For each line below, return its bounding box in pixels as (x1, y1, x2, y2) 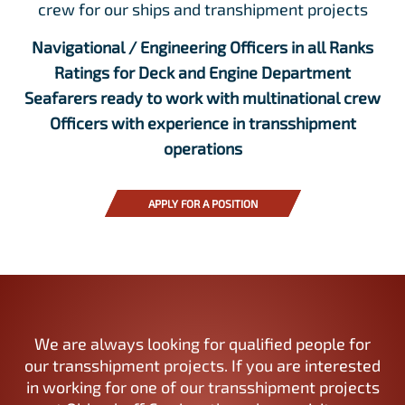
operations (163, 137, 242, 158)
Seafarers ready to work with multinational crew (24, 87, 381, 108)
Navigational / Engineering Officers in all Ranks (32, 36, 373, 57)
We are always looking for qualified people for (34, 333, 371, 353)
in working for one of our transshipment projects (25, 376, 380, 397)
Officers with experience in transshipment (49, 112, 356, 133)
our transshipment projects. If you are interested (24, 354, 381, 375)
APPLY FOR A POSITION (147, 196, 258, 210)
